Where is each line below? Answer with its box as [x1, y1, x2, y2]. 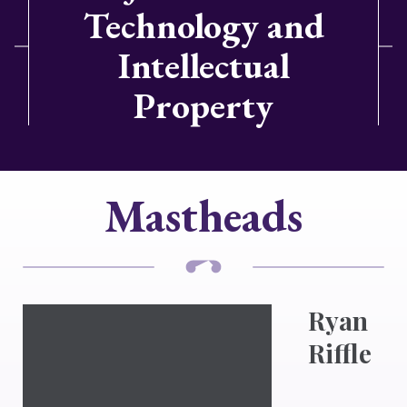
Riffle [308, 336, 372, 370]
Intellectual [117, 42, 290, 89]
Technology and [83, 2, 324, 49]
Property [134, 82, 273, 129]
